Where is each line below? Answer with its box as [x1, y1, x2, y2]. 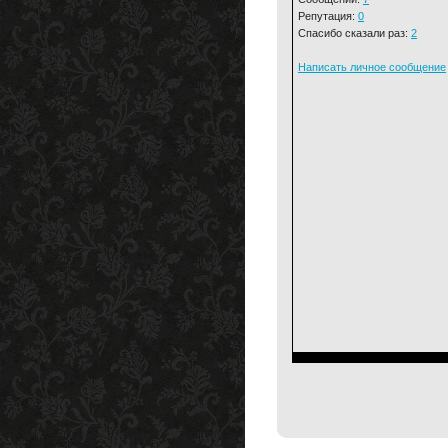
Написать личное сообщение [298, 61, 446, 73]
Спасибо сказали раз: [298, 27, 411, 39]
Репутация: [298, 10, 358, 22]
